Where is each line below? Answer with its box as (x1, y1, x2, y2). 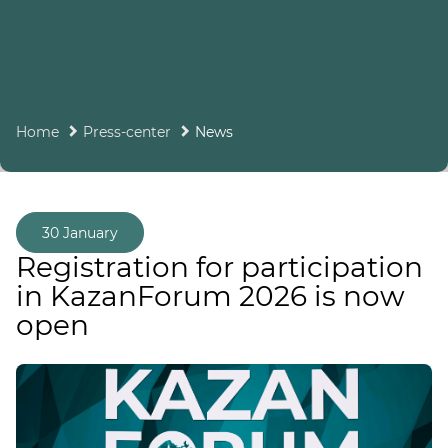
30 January (42, 224, 118, 242)
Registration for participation (16, 250, 423, 284)
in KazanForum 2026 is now (16, 279, 405, 313)
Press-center (83, 123, 171, 141)
